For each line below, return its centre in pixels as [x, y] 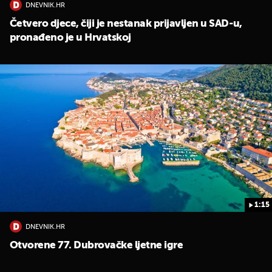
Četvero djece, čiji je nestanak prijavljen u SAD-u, [126, 24]
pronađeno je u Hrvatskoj [70, 38]
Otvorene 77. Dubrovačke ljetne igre [97, 246]
